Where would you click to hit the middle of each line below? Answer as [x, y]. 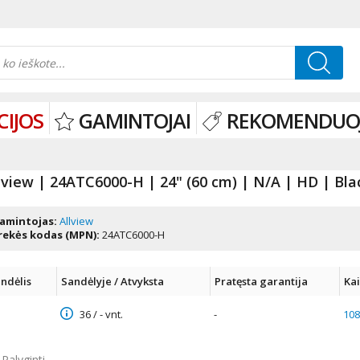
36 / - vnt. [100, 314]
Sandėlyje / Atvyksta [113, 281]
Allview [77, 221]
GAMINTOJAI [135, 120]
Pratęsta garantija [262, 281]
